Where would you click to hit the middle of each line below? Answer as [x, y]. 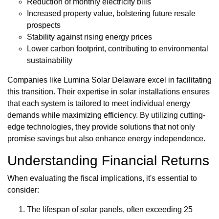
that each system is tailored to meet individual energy [99, 104]
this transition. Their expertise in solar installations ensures [109, 92]
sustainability [50, 61]
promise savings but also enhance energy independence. [106, 139]
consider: [23, 190]
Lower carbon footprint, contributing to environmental [118, 49]
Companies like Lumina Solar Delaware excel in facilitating [109, 80]
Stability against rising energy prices [89, 37]
